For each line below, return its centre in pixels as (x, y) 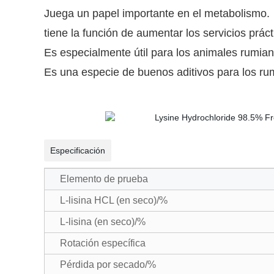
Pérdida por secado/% (108, 265)
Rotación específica (103, 243)
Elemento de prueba (104, 179)
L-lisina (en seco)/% (103, 222)
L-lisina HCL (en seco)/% (114, 200)
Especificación (78, 150)
